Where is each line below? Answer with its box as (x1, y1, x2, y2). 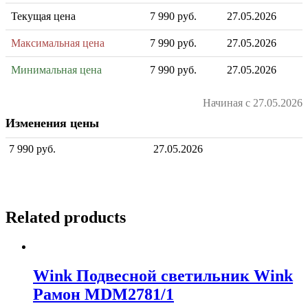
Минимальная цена (11, 64, 102, 76)
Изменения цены (5, 116, 99, 131)
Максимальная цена (11, 37, 104, 49)
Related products (5, 208, 126, 227)
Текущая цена (11, 10, 76, 23)
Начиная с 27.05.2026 (203, 97, 302, 109)
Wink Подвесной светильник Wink (33, 266, 293, 285)
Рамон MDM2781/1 (33, 285, 174, 303)
